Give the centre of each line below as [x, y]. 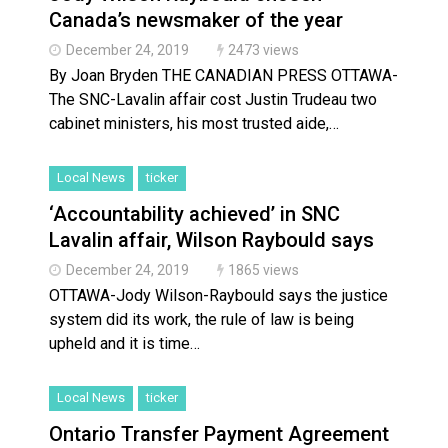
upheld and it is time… [124, 344]
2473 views [263, 50]
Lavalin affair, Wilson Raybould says [211, 240]
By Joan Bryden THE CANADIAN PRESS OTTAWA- [223, 76]
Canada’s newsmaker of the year [196, 20]
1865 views [263, 270]
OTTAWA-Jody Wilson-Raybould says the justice [218, 296]
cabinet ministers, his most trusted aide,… [194, 124]
